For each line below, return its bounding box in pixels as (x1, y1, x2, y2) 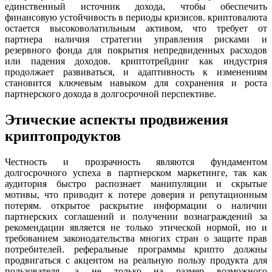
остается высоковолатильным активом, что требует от (5, 23, 267, 34)
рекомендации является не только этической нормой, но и (5, 222, 267, 233)
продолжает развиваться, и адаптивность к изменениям (5, 67, 267, 78)
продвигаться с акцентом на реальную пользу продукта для (5, 255, 267, 266)
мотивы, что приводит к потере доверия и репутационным (5, 189, 267, 200)
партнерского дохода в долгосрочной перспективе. (5, 89, 216, 100)
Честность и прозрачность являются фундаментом (5, 157, 267, 168)
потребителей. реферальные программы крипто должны (5, 244, 267, 255)
